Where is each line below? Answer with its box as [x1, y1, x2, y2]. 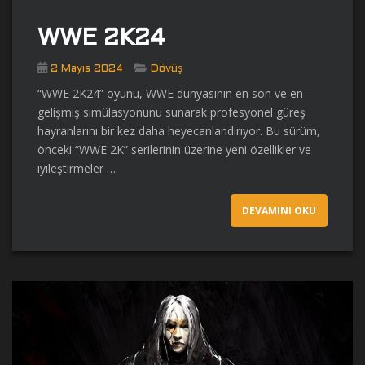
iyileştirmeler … [37, 160, 116, 176]
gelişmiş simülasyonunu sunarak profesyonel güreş [37, 103, 306, 120]
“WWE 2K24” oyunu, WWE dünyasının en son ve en [37, 85, 303, 101]
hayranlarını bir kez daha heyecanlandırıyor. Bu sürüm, [37, 122, 320, 139]
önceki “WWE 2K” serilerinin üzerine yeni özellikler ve [37, 141, 311, 157]
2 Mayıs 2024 [51, 64, 123, 74]
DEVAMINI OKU [242, 203, 316, 218]
